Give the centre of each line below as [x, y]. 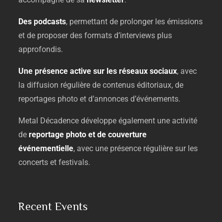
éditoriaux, [156, 85]
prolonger [138, 22]
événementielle [46, 148]
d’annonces [110, 99]
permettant [90, 22]
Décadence [61, 121]
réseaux [135, 71]
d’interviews [136, 35]
